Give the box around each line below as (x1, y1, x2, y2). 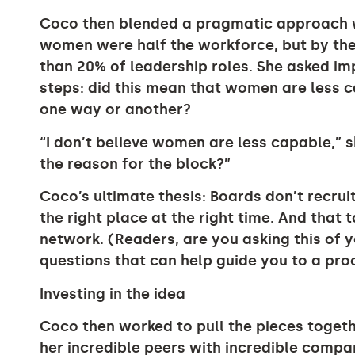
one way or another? (40, 101, 191, 119)
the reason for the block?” (40, 155, 231, 173)
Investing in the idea (40, 284, 185, 303)
